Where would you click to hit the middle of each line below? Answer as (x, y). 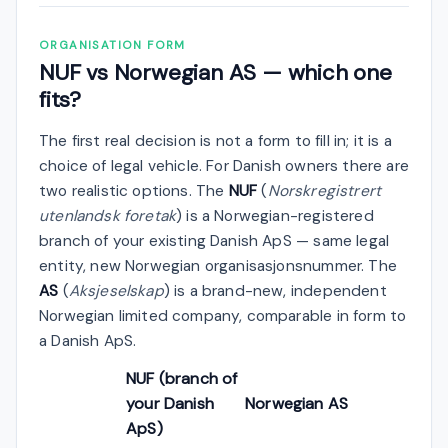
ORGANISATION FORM (112, 45)
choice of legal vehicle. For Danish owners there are (224, 165)
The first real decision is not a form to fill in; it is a (215, 140)
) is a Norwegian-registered (275, 215)
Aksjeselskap (116, 290)
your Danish (170, 403)
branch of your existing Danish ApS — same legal (214, 240)
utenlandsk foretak (108, 215)
